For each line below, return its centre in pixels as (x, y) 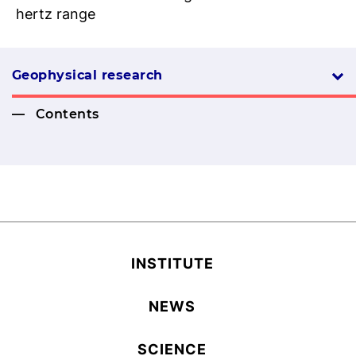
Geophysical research (87, 75)
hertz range (56, 14)
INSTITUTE (172, 263)
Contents (68, 114)
